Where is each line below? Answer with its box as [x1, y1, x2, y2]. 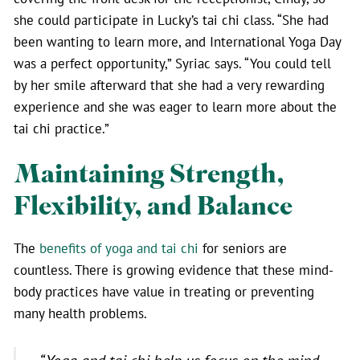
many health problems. [14, 305, 147, 322]
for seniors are [198, 239, 287, 257]
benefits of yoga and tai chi [39, 239, 198, 257]
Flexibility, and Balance [14, 189, 297, 225]
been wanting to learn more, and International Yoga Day [14, 33, 341, 51]
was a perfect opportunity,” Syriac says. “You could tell [14, 55, 331, 72]
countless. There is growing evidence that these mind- [14, 261, 333, 279]
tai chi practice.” [14, 120, 117, 137]
